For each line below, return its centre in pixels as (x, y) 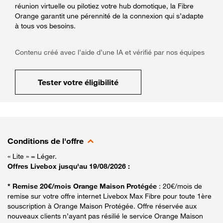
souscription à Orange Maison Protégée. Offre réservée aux (102, 206)
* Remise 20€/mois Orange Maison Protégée (83, 186)
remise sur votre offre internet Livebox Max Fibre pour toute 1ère (110, 196)
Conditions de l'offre (46, 141)
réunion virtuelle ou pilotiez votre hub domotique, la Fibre (104, 5)
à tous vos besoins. (45, 25)
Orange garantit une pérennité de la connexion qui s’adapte (109, 15)
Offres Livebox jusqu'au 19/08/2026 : (69, 166)
